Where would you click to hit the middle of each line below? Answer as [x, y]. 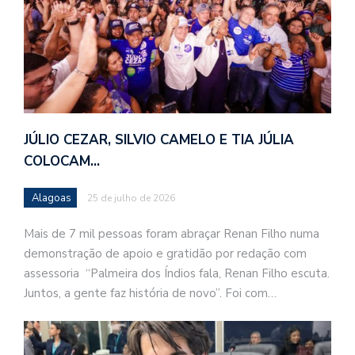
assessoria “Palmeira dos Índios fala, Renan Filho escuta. [177, 273]
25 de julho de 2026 [131, 198]
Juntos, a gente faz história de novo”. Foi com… [150, 293]
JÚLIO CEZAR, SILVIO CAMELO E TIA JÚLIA [159, 139]
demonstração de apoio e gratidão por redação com [165, 253]
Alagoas [52, 198]
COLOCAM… [62, 161]
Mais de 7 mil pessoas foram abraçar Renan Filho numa [172, 233]
